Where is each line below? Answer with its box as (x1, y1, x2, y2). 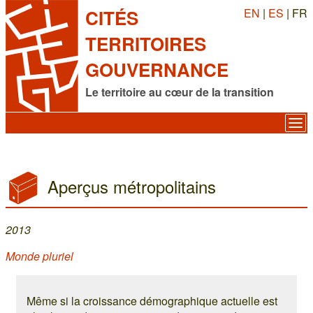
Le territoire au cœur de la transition (85, 84, 274, 100)
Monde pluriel (6, 248, 73, 264)
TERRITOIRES (85, 31, 206, 57)
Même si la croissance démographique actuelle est (27, 293, 277, 309)
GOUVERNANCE (85, 57, 228, 82)
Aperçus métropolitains (48, 174, 216, 198)
